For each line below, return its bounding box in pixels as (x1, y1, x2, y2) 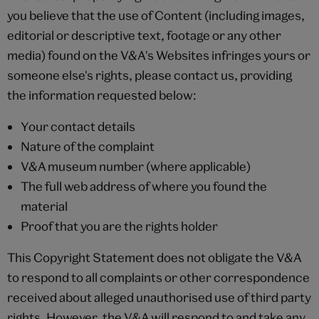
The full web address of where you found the (20, 178, 267, 194)
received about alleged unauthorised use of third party (7, 289, 311, 305)
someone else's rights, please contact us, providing (7, 67, 292, 83)
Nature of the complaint (20, 138, 155, 154)
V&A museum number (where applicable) (20, 158, 251, 174)
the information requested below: (7, 87, 197, 103)
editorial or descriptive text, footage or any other (7, 27, 281, 43)
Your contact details (20, 118, 135, 134)
